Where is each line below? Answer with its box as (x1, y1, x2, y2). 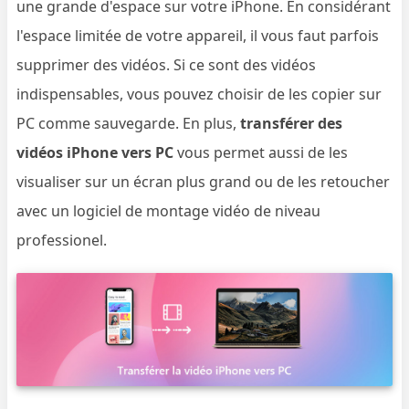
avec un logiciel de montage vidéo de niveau (16, 201, 321, 221)
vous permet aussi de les (173, 142, 349, 163)
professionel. (16, 230, 108, 250)
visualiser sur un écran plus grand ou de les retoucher (16, 172, 391, 192)
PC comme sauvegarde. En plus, (16, 113, 241, 133)
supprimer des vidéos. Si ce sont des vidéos (16, 55, 317, 75)
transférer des (240, 113, 343, 133)
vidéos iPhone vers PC (16, 142, 174, 163)
